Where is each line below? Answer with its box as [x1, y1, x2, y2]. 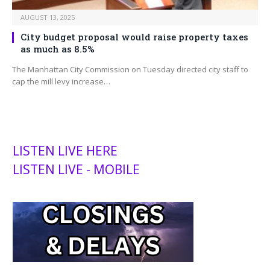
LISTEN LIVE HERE [13, 142, 118, 160]
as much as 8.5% [20, 43, 95, 55]
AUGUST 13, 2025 [20, 13, 75, 22]
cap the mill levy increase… [12, 76, 110, 87]
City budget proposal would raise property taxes [20, 31, 248, 43]
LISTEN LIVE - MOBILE [13, 161, 140, 178]
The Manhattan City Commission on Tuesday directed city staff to [12, 64, 248, 75]
